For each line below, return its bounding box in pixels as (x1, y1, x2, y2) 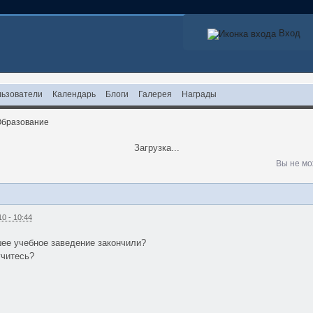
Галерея (138, 89, 173, 99)
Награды (182, 89, 217, 99)
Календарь (52, 89, 96, 99)
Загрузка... (133, 143, 180, 153)
